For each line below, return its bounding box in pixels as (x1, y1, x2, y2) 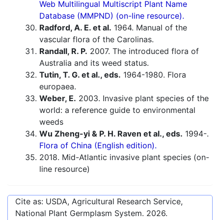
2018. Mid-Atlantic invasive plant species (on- (39, 152, 209, 163)
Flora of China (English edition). (39, 140, 157, 151)
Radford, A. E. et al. (39, 23, 111, 33)
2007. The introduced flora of (87, 46, 199, 56)
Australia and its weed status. (39, 58, 149, 68)
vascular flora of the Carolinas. (39, 34, 154, 45)
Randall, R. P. (39, 46, 87, 56)
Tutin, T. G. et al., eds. (39, 70, 121, 80)
